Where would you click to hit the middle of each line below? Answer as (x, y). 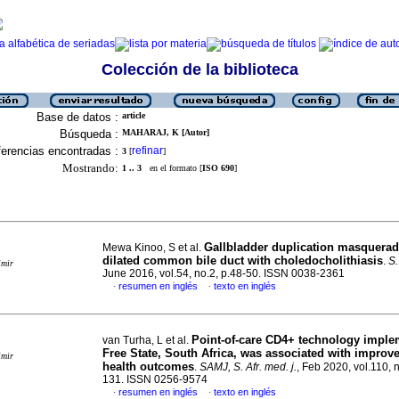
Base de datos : (77, 117)
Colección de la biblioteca (199, 69)
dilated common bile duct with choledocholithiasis (243, 261)
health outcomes (148, 366)
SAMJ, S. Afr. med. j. (248, 367)
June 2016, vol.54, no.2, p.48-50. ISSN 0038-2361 (224, 273)
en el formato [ (172, 168)
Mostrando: (90, 168)
